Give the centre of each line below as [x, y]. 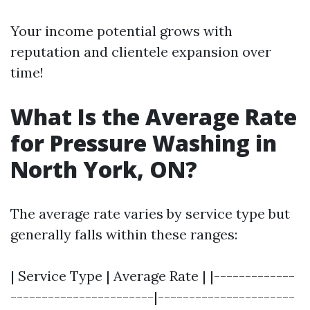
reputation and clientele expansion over [141, 52]
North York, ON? [104, 169]
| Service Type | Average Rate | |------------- [153, 276]
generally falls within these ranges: [124, 234]
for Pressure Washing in [144, 143]
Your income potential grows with [121, 31]
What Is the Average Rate [154, 117]
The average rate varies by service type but [150, 213]
